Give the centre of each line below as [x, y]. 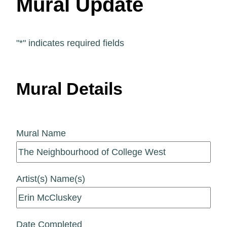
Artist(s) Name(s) [51, 179]
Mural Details [69, 88]
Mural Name [41, 133]
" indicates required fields [73, 43]
